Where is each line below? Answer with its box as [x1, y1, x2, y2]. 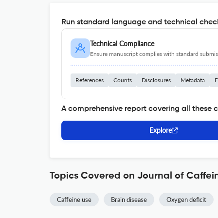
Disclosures [142, 76, 171, 84]
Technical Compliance [90, 39, 154, 48]
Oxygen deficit [166, 196, 206, 203]
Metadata [181, 76, 205, 84]
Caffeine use [57, 196, 91, 203]
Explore [149, 126, 172, 134]
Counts [113, 76, 132, 84]
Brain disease [111, 196, 147, 203]
